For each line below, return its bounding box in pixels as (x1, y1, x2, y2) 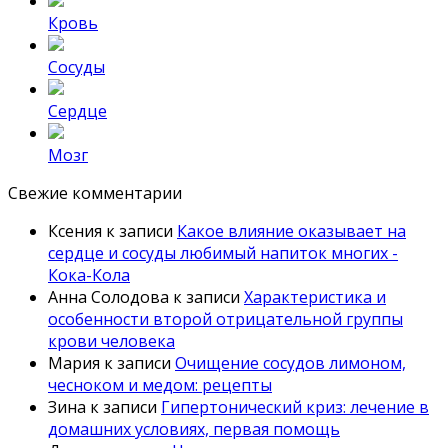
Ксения (48, 220, 102, 243)
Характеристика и (244, 286, 386, 309)
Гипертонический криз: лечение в (161, 396, 429, 419)
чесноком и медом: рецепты (48, 374, 272, 397)
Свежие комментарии (8, 182, 182, 205)
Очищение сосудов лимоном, (175, 352, 406, 375)
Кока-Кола (48, 264, 130, 287)
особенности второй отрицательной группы (48, 308, 403, 331)
